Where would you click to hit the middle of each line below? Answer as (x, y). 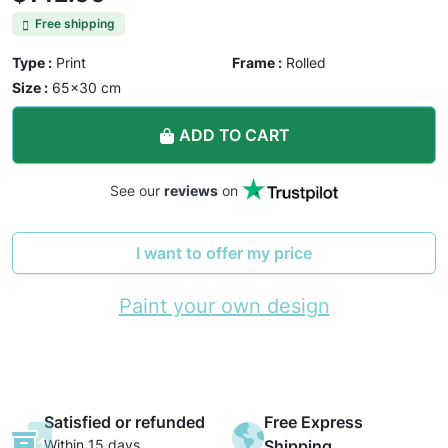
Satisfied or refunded (124, 422)
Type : (32, 63)
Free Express (313, 422)
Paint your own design (224, 306)
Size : (30, 88)
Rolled (306, 63)
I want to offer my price (224, 253)
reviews (191, 191)
